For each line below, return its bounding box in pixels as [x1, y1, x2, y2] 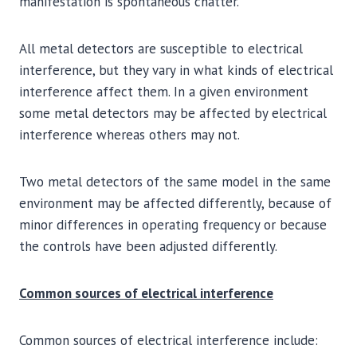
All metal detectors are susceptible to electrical [19, 40, 303, 57]
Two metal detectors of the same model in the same [19, 173, 331, 190]
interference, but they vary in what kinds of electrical [19, 61, 333, 79]
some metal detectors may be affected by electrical [19, 104, 327, 122]
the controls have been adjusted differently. [19, 237, 277, 255]
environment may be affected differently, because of [19, 194, 331, 212]
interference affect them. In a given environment [19, 83, 308, 100]
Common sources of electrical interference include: [19, 331, 318, 349]
